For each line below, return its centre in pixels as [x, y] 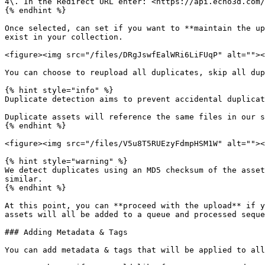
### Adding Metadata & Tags [66, 232]
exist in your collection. [64, 37]
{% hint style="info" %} [59, 90]
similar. [24, 179]
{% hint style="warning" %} [66, 161]
